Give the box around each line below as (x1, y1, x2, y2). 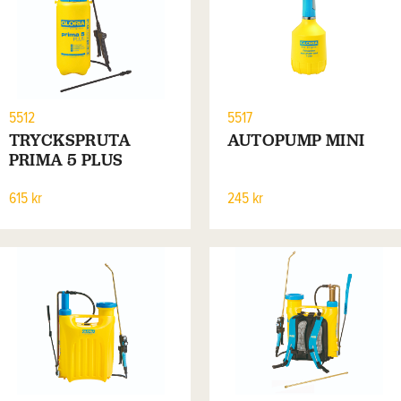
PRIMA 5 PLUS (8, 148, 124, 171)
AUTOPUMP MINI (226, 128, 365, 151)
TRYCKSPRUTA (8, 128, 131, 151)
